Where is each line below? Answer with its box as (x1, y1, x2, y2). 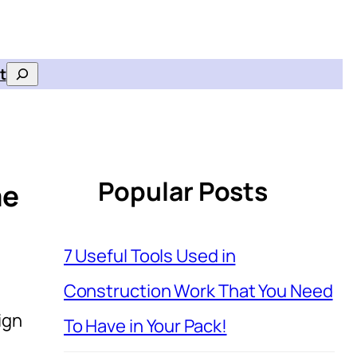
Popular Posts (98, 174, 269, 210)
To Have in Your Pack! (63, 313, 227, 338)
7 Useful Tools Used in (63, 243, 236, 268)
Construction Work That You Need (63, 278, 333, 303)
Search (5, 65, 58, 87)
